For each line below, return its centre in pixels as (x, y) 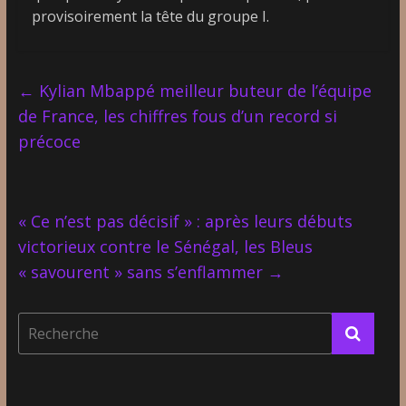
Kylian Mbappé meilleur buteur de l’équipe (203, 90)
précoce (49, 141)
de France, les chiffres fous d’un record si (177, 116)
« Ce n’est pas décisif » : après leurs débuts (185, 221)
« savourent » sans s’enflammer (142, 271)
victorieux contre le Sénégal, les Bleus (165, 246)
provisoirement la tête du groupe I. (150, 16)
